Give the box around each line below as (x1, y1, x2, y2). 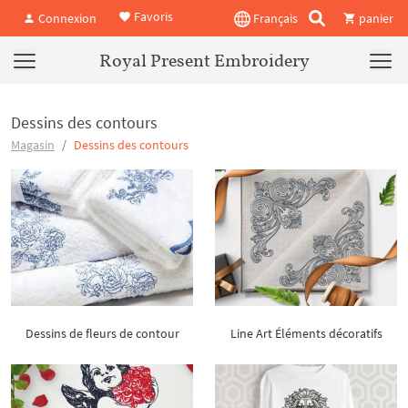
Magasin (11, 137, 55, 153)
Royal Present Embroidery (98, 49, 310, 71)
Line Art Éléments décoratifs (229, 325, 382, 342)
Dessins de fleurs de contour (25, 325, 179, 342)
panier (356, 9, 393, 26)
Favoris (131, 8, 173, 25)
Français (250, 9, 298, 26)
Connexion (36, 9, 97, 26)
